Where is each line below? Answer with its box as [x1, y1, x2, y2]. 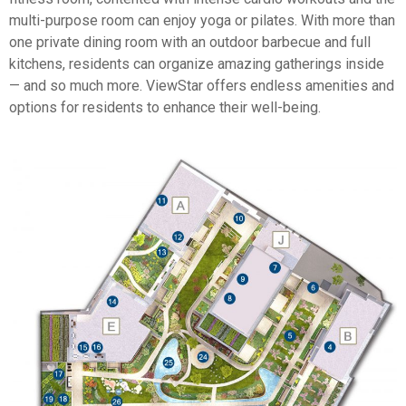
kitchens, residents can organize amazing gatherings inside [9, 54, 384, 72]
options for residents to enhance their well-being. [9, 98, 321, 116]
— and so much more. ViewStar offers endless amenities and [9, 76, 394, 94]
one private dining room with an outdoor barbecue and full [9, 33, 371, 51]
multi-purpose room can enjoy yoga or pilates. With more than [9, 11, 395, 29]
